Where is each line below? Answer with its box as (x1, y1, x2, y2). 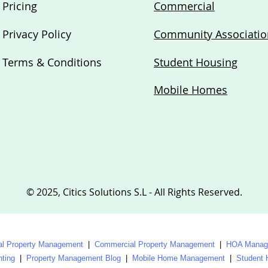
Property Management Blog (26, 254, 121, 263)
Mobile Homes (154, 83, 227, 97)
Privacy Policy (2, 27, 71, 41)
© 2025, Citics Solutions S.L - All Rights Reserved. (26, 185, 242, 199)
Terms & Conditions (2, 55, 102, 69)
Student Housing (154, 55, 237, 69)
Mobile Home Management (132, 254, 225, 263)
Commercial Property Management (95, 240, 215, 249)
